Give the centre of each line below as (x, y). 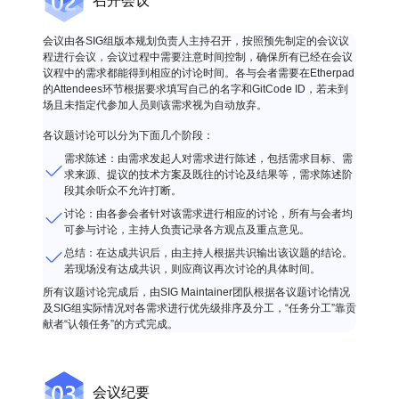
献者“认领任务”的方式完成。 (110, 324)
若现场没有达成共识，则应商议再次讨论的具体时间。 (192, 269)
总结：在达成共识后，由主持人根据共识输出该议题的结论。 (208, 253)
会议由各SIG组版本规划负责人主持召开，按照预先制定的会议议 (196, 41)
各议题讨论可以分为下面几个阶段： (128, 135)
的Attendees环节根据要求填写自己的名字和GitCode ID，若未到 (195, 89)
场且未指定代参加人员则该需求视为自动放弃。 (155, 105)
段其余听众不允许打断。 (123, 191)
